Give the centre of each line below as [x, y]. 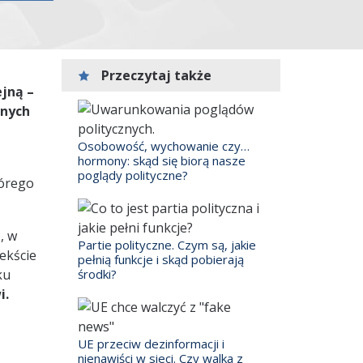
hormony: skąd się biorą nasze [162, 160]
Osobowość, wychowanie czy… [164, 146]
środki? [97, 274]
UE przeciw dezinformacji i [151, 344]
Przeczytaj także [155, 75]
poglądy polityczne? [133, 175]
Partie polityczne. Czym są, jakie [167, 245]
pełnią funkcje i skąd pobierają [161, 259]
